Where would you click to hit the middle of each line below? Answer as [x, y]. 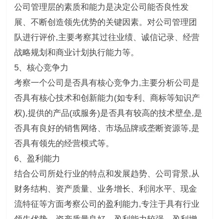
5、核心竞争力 [41, 67]
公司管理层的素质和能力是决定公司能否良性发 [101, 7]
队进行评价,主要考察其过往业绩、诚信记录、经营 [107, 37]
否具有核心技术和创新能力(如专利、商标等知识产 [107, 98]
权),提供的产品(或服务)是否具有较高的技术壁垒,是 [108, 113]
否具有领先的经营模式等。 [64, 143]
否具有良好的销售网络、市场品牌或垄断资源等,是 [107, 128]
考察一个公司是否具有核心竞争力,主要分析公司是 [107, 83]
